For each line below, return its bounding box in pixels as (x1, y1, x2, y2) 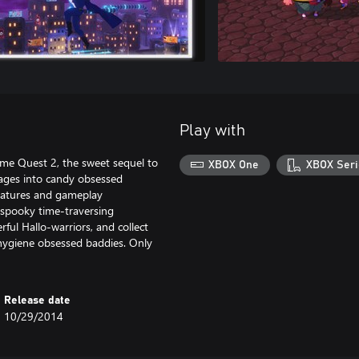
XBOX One (208, 159, 260, 171)
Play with (179, 123, 245, 139)
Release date (4, 295, 71, 306)
